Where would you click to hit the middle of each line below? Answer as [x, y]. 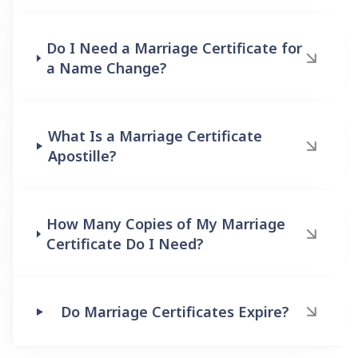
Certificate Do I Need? [125, 243]
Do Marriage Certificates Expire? [175, 311]
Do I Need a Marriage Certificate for [174, 48]
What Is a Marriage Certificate [155, 135]
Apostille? [82, 155]
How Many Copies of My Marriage [165, 223]
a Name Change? [106, 68]
